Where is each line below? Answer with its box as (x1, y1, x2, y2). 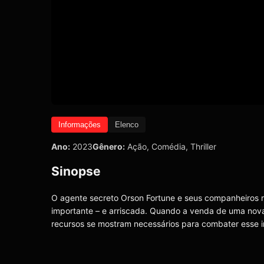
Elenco (115, 120, 138, 129)
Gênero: (93, 141, 125, 151)
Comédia (151, 141, 186, 151)
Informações (58, 120, 101, 129)
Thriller (190, 141, 216, 151)
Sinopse (51, 164, 101, 179)
